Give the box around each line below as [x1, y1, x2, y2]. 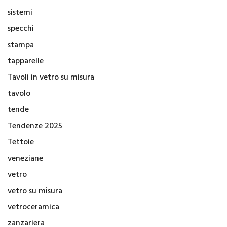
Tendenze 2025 [8, 119, 62, 133]
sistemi [8, 6, 32, 19]
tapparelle [8, 54, 44, 68]
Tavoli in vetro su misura [8, 70, 94, 84]
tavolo [8, 87, 30, 100]
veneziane [8, 152, 43, 165]
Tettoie [8, 135, 34, 149]
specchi [8, 22, 34, 35]
